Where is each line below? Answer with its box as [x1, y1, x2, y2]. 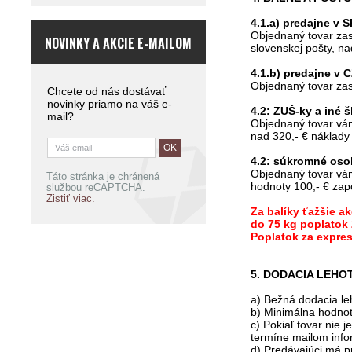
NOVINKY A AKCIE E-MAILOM [45, 34, 192, 53]
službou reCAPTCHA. [46, 182, 145, 194]
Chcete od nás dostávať [47, 85, 166, 98]
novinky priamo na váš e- [47, 97, 172, 111]
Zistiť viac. [46, 193, 95, 205]
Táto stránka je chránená [46, 171, 159, 183]
